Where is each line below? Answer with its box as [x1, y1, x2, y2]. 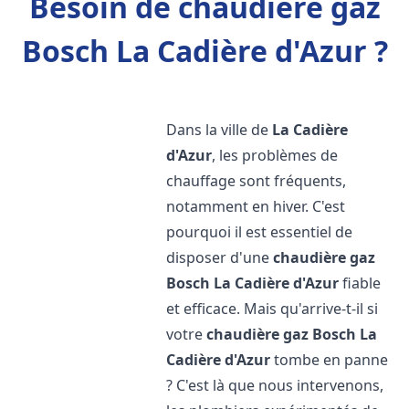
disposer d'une [166, 247, 274, 267]
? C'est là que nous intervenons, [166, 375, 384, 395]
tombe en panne [270, 350, 389, 370]
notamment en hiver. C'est [166, 196, 346, 216]
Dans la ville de [166, 120, 273, 140]
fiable [339, 273, 382, 293]
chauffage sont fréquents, [166, 171, 347, 191]
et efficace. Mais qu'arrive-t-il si [166, 299, 379, 319]
